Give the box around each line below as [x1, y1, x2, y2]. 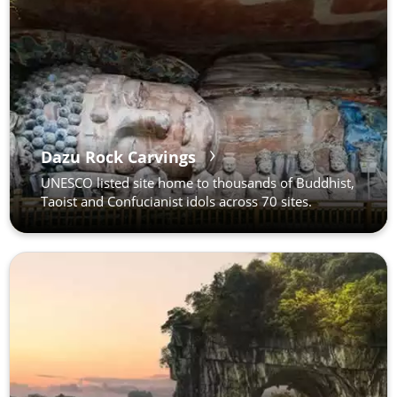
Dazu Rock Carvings [41, 146, 196, 167]
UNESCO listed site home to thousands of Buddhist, [41, 174, 354, 191]
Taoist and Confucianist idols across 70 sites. [41, 192, 312, 210]
